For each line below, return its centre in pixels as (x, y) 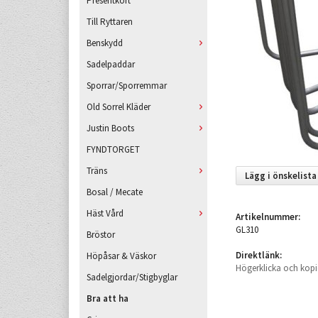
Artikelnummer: (268, 217)
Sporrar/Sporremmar (127, 86)
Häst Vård (105, 213)
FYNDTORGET (113, 149)
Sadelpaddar (111, 64)
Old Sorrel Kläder (119, 107)
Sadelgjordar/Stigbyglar (132, 277)
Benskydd (105, 43)
